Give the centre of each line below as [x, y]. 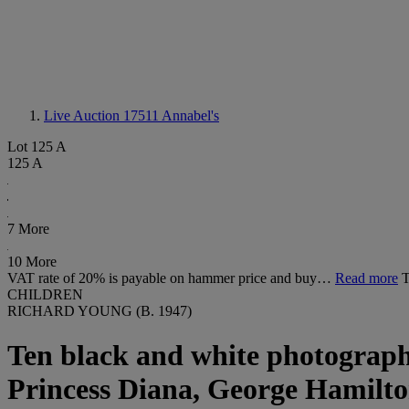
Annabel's [190, 115]
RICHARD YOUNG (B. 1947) [100, 311]
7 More [28, 229]
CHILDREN [45, 294]
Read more [367, 278]
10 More [32, 262]
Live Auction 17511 [103, 115]
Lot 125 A [37, 147]
